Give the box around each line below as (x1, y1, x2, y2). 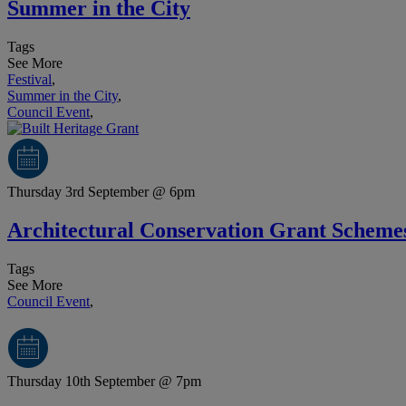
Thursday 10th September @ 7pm (7, 373, 201, 390)
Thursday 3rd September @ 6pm (7, 184, 195, 200)
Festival (7, 72, 52, 88)
